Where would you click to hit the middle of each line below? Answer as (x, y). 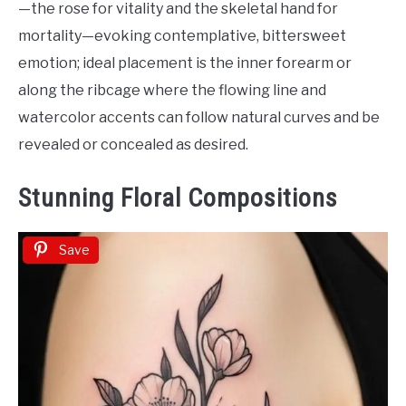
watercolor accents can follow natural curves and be (199, 118)
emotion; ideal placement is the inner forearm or (185, 63)
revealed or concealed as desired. (133, 145)
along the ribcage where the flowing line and (172, 91)
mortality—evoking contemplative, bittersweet (182, 36)
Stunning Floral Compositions (178, 198)
